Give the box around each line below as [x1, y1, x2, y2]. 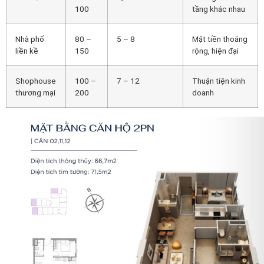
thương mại [15, 87, 55, 97]
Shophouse [15, 75, 56, 85]
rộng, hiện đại [192, 45, 239, 55]
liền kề [15, 45, 38, 55]
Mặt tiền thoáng [192, 34, 247, 44]
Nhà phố [15, 34, 44, 44]
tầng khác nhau [192, 4, 245, 14]
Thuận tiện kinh [192, 75, 245, 85]
